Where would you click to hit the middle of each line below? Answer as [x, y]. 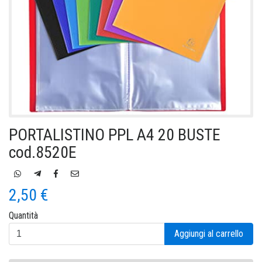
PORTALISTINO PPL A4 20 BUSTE [115, 135]
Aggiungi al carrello [209, 233]
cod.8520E [43, 152]
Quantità [23, 215]
